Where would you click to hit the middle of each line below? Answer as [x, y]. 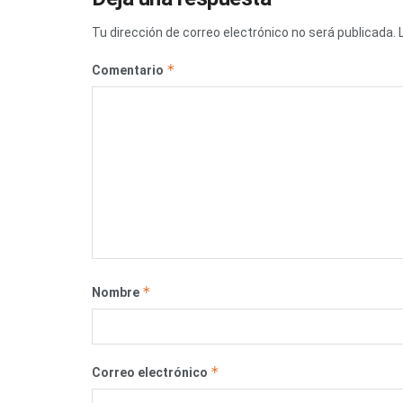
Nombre [117, 293]
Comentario [129, 71]
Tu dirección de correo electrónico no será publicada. [244, 33]
